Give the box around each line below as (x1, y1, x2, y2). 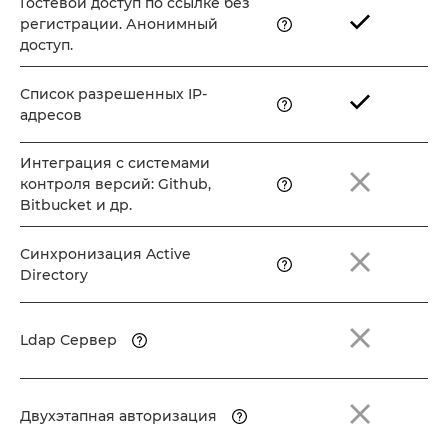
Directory (20, 265, 88, 284)
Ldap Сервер (20, 331, 117, 350)
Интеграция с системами (20, 154, 210, 173)
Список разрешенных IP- (20, 84, 207, 103)
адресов (20, 105, 82, 124)
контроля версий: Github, (20, 175, 211, 194)
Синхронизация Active (20, 244, 191, 263)
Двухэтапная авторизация (20, 407, 217, 426)
